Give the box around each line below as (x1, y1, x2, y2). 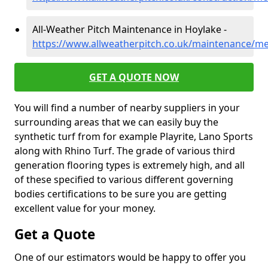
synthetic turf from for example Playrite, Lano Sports (14, 130, 253, 143)
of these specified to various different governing (14, 173, 233, 186)
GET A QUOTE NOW (89, 71, 179, 84)
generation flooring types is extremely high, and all (14, 159, 245, 172)
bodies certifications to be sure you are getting (14, 187, 227, 200)
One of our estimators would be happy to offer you (14, 251, 246, 264)
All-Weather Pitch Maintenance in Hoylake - (32, 23, 227, 36)
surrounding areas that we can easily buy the (14, 115, 218, 129)
